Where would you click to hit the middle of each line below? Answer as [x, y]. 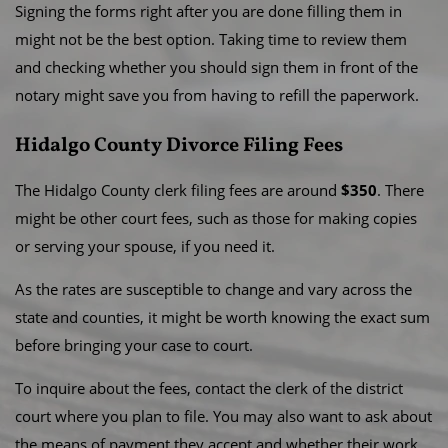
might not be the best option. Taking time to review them [211, 39]
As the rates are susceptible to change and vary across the [213, 289]
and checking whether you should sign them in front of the [216, 67]
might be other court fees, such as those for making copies [216, 218]
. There [400, 190]
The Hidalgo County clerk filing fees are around [178, 190]
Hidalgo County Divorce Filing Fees [179, 146]
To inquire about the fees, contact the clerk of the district [209, 388]
